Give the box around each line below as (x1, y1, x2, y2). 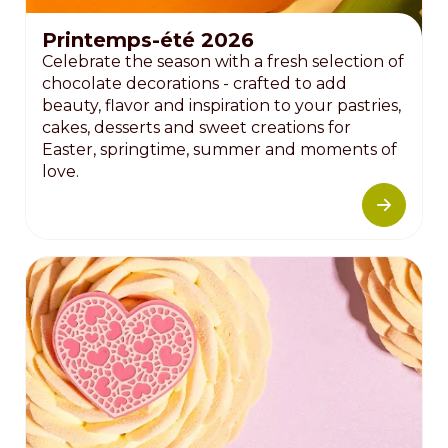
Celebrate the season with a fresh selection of (42, 51, 404, 71)
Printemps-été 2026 (42, 27, 254, 52)
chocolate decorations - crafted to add (42, 73, 347, 93)
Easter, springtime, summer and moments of (42, 139, 397, 159)
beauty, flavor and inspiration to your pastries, (42, 95, 401, 115)
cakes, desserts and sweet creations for (42, 117, 351, 137)
